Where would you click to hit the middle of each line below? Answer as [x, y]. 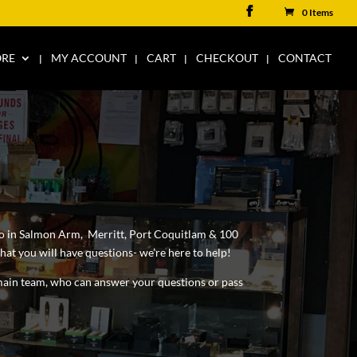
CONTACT [305, 57]
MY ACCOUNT [89, 57]
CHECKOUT [227, 57]
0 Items [318, 12]
